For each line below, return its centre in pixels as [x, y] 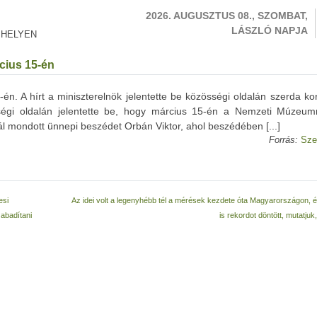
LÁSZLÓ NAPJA [270, 30]
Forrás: [283, 140]
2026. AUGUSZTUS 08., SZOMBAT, [227, 16]
